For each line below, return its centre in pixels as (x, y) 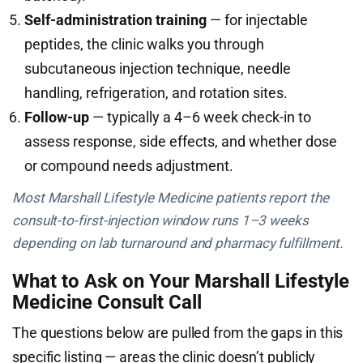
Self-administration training (115, 20)
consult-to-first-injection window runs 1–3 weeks (160, 220)
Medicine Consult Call (107, 302)
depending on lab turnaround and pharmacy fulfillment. (178, 243)
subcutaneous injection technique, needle (158, 68)
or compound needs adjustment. (129, 166)
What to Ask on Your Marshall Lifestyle (181, 281)
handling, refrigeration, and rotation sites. (156, 93)
